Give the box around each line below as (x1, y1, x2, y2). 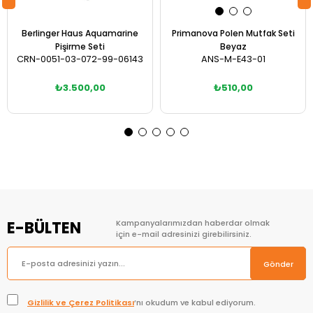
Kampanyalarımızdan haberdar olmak (116, 217, 270, 228)
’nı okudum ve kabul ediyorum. (134, 297, 256, 308)
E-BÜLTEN (7, 217, 81, 239)
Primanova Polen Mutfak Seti (171, 27, 295, 39)
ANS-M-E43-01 (201, 53, 265, 65)
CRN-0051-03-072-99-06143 (17, 53, 143, 65)
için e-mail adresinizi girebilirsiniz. (116, 228, 252, 240)
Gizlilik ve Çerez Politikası (27, 297, 134, 308)
